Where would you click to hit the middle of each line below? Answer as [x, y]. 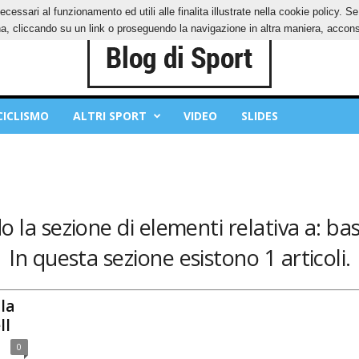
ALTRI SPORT [109, 116]
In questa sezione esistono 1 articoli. [180, 258]
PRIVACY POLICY [62, 12]
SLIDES [259, 116]
